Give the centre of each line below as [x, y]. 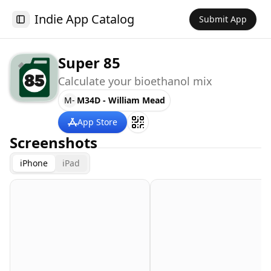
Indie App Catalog [84, 19]
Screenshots [54, 142]
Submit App [223, 19]
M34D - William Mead [121, 100]
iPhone [34, 163]
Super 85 [89, 63]
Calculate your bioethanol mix [135, 81]
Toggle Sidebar [50, 24]
